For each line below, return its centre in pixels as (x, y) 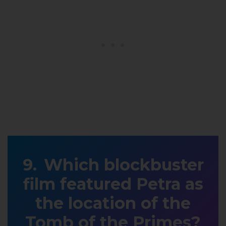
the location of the (113, 203)
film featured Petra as (113, 184)
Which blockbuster (124, 165)
